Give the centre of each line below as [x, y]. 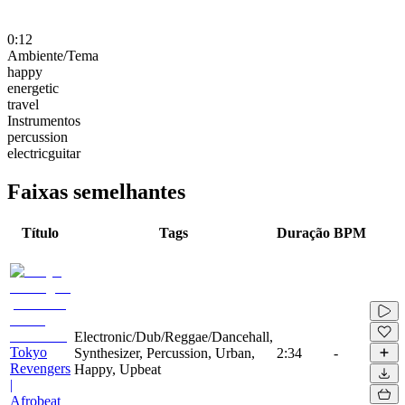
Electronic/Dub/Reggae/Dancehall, [174, 336]
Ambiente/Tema [53, 55]
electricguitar [44, 153]
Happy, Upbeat [118, 369]
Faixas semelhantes [96, 191]
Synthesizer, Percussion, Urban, [165, 353]
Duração [303, 232]
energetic [33, 88]
